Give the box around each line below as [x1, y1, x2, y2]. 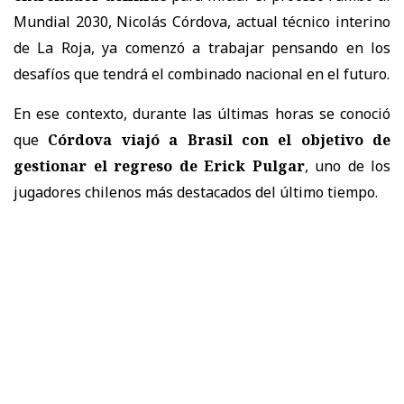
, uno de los [304, 155, 390, 176]
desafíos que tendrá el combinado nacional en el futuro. [14, 63, 390, 84]
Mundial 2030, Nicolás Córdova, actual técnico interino [14, 11, 390, 32]
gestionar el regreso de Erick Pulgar [14, 155, 305, 176]
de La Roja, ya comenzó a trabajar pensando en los [14, 37, 390, 58]
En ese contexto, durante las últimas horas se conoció [14, 103, 390, 124]
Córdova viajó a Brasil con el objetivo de [48, 129, 390, 150]
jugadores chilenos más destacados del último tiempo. [14, 181, 378, 202]
